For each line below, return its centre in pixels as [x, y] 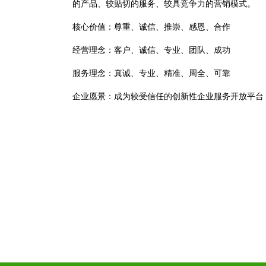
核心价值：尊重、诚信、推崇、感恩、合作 [151, 27]
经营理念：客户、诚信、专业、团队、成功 [151, 50]
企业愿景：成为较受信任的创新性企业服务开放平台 [168, 96]
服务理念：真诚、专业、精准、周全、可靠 [151, 73]
